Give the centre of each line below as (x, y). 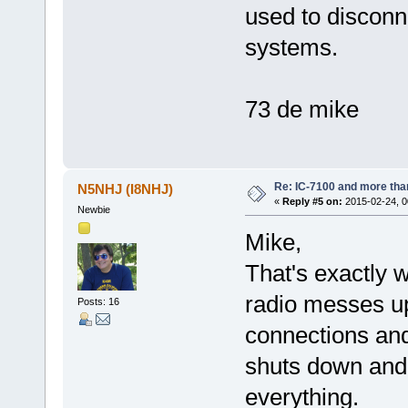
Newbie (93, 209)
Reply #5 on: (312, 201)
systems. (291, 48)
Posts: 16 (98, 302)
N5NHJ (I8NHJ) (126, 189)
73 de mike (301, 110)
